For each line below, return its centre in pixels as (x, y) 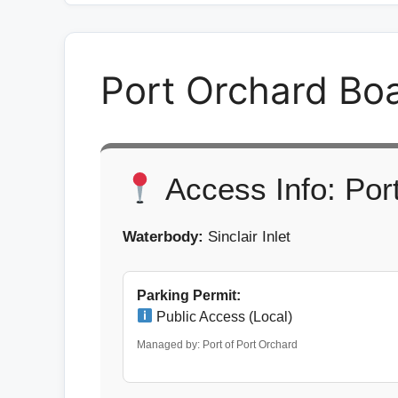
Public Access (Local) (223, 316)
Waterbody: (163, 237)
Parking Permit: (189, 295)
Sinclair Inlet (247, 237)
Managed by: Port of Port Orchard (217, 344)
